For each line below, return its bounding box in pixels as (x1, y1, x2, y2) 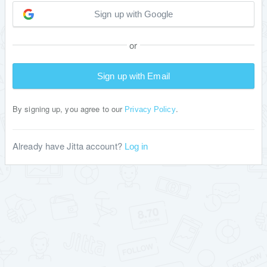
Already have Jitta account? (13, 139, 125, 152)
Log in (124, 141, 148, 151)
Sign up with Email (97, 70, 170, 81)
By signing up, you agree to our (13, 103, 125, 114)
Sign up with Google (94, 8, 173, 19)
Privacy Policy (125, 104, 176, 114)
